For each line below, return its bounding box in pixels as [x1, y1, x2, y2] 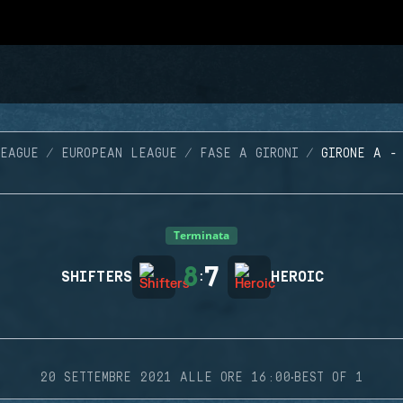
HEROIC [271, 269, 324, 285]
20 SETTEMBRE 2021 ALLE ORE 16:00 [40, 371, 291, 385]
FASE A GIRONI [199, 147, 299, 161]
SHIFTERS [61, 269, 132, 285]
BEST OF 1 [294, 371, 363, 385]
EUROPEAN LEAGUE [60, 147, 177, 161]
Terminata [174, 228, 229, 243]
